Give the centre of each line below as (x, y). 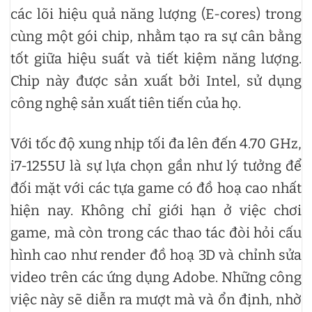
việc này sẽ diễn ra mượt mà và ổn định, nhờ (156, 299)
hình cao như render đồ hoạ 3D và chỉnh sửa (156, 255)
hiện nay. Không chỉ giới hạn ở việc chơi (156, 210)
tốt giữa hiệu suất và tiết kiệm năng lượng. (156, 58)
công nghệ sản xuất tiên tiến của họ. (126, 103)
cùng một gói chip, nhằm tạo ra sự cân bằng (156, 36)
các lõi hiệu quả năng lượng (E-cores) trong (156, 14)
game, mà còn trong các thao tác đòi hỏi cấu (156, 232)
